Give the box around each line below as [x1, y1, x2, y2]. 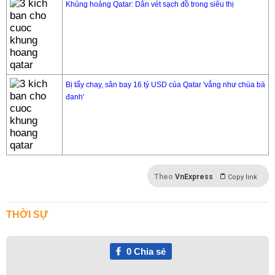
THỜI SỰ [6, 209, 48, 220]
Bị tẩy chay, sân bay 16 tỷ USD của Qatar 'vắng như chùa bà [66, 80, 265, 89]
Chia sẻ [131, 246, 166, 257]
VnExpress [175, 172, 213, 181]
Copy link [228, 173, 257, 181]
